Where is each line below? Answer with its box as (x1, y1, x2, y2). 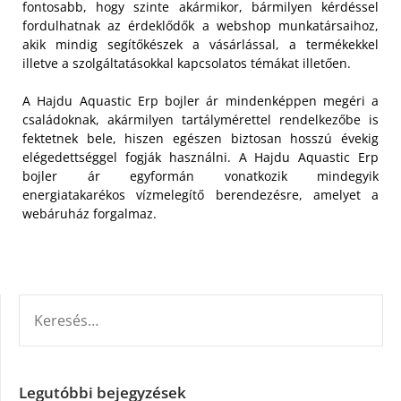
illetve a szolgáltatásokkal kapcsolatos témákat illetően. (22, 54, 351, 72)
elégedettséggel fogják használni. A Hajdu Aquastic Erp (22, 148, 379, 166)
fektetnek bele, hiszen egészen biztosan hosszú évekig (22, 129, 379, 147)
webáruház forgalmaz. (22, 204, 157, 222)
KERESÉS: (18, 294, 73, 313)
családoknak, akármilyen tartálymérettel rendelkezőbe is (22, 110, 379, 128)
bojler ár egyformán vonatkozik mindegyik (22, 166, 379, 184)
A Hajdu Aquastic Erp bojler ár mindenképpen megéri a (22, 91, 379, 109)
